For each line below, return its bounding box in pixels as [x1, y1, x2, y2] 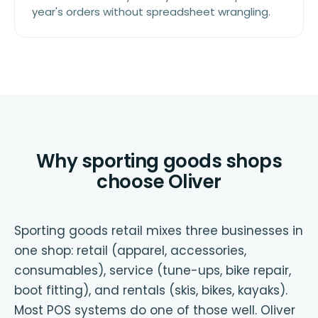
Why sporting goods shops [35, 148, 283, 174]
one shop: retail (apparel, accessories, [14, 242, 246, 259]
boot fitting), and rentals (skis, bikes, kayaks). [14, 282, 287, 299]
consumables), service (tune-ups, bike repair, [14, 262, 291, 279]
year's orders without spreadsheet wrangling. [32, 4, 270, 19]
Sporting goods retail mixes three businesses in [14, 222, 303, 239]
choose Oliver [97, 169, 221, 194]
